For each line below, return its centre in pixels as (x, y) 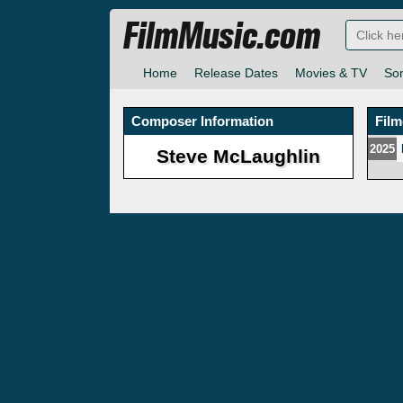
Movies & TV (331, 73)
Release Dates (236, 73)
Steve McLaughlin (239, 157)
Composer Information (202, 121)
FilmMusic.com (222, 37)
